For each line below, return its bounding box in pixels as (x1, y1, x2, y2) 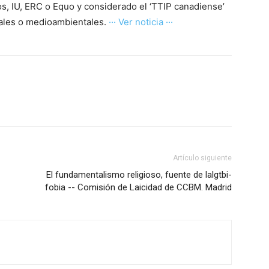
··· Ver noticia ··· (109, 16, 173, 28)
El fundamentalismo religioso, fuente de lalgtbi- (46, 169, 232, 180)
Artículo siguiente (173, 154, 232, 162)
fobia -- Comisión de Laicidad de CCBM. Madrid (45, 182, 232, 193)
